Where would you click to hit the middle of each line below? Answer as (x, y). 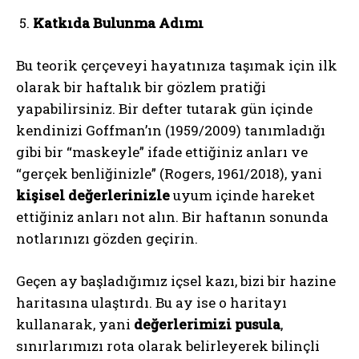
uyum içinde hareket (242, 195)
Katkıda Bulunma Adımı (118, 22)
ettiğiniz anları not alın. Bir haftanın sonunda (172, 216)
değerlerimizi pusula (207, 324)
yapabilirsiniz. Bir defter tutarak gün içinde (164, 108)
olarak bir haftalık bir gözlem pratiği (141, 87)
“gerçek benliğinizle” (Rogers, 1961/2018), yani (169, 173)
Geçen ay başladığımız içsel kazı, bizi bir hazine (176, 280)
